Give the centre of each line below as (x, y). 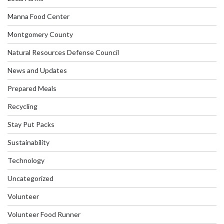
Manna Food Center (38, 16)
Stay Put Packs (31, 124)
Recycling (22, 106)
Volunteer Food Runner (44, 214)
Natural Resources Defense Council (63, 52)
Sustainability (28, 142)
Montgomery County (40, 34)
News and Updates (37, 70)
